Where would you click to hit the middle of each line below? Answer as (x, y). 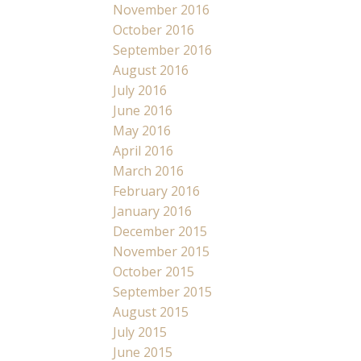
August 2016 (151, 71)
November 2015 (162, 252)
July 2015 (140, 332)
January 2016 (153, 212)
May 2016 (142, 131)
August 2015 (151, 312)
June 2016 (143, 111)
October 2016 (154, 30)
